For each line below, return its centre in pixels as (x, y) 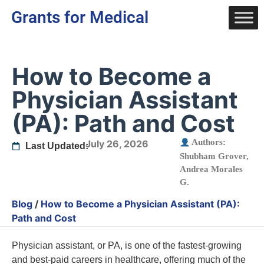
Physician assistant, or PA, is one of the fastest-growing (127, 246)
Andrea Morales (211, 169)
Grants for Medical (80, 17)
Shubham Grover (213, 156)
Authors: (208, 142)
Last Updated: (57, 146)
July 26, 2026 (117, 144)
